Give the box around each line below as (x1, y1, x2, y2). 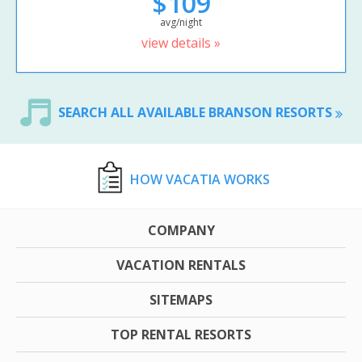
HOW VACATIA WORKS (129, 170, 270, 189)
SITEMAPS (149, 291, 213, 309)
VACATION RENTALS (116, 256, 246, 275)
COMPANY (147, 221, 215, 240)
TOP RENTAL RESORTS (111, 326, 251, 344)
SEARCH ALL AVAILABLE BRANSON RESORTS (57, 103, 335, 122)
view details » (141, 34, 221, 53)
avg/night (160, 15, 202, 30)
